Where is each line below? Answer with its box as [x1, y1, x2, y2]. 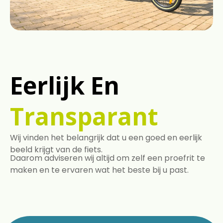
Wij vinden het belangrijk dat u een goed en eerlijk [10, 132, 202, 144]
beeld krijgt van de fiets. [10, 144, 103, 156]
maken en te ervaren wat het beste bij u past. [10, 164, 189, 176]
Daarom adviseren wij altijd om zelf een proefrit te [10, 152, 205, 164]
